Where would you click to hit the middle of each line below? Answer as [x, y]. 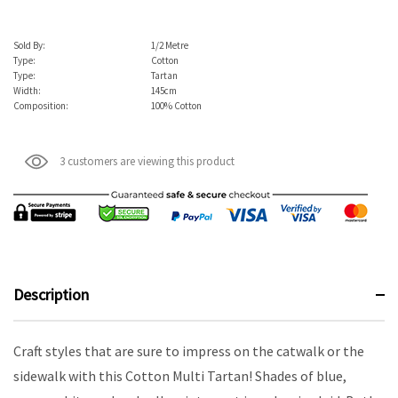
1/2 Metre [170, 45]
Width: [27, 90]
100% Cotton [176, 105]
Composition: [41, 105]
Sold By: [29, 45]
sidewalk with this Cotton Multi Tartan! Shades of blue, [180, 376]
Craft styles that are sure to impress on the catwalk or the [189, 351]
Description [51, 294]
